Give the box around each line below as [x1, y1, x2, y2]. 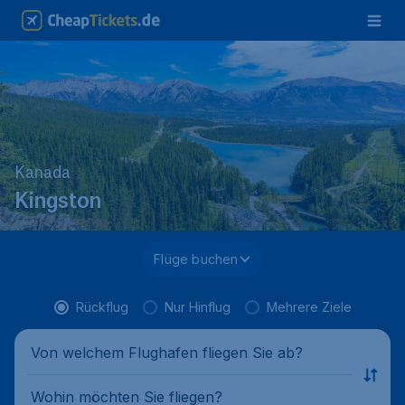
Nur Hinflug [164, 299, 231, 315]
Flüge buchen [154, 251, 239, 267]
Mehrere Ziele [266, 299, 352, 315]
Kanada [14, 165, 71, 184]
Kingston [14, 191, 101, 215]
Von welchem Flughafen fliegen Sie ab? [31, 343, 303, 362]
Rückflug [75, 299, 128, 315]
